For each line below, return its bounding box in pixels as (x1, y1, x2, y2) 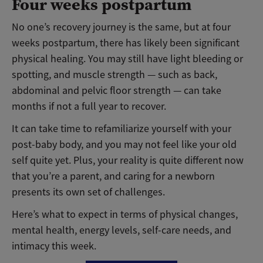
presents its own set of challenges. (12, 185, 165, 198)
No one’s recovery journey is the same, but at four (12, 21, 231, 34)
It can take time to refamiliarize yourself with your (12, 122, 231, 135)
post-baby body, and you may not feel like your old (12, 137, 237, 151)
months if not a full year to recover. (12, 100, 168, 113)
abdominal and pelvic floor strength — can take (12, 84, 221, 97)
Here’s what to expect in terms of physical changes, (12, 207, 238, 221)
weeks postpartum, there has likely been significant (12, 36, 240, 50)
